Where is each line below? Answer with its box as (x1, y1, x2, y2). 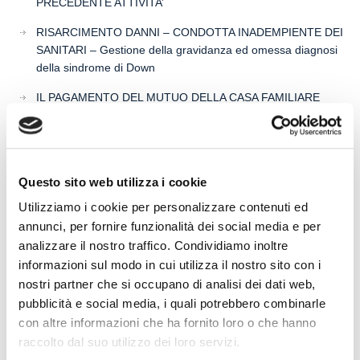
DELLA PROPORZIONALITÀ (36, 144, 181, 157)
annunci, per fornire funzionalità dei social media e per (18, 219, 321, 234)
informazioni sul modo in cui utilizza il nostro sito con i (18, 258, 321, 272)
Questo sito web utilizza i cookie (18, 174, 207, 189)
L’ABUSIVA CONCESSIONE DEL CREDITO (36, 174, 253, 186)
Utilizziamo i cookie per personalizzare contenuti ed (18, 200, 308, 215)
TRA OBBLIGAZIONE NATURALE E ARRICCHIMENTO (36, 108, 314, 121)
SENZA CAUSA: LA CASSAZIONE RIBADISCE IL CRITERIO (36, 126, 339, 139)
